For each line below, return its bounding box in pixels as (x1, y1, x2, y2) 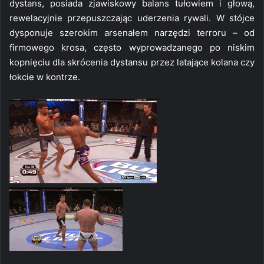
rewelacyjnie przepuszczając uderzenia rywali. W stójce (9, 12, 255, 24)
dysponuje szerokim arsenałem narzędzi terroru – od (9, 27, 255, 38)
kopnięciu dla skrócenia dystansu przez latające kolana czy (9, 56, 255, 68)
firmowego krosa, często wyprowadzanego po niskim (9, 41, 255, 53)
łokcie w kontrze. (9, 71, 80, 82)
